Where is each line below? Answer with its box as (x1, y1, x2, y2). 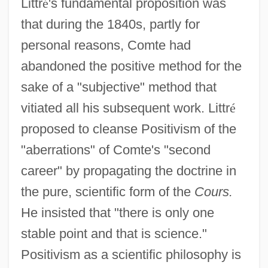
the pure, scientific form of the (20, 184, 194, 199)
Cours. (194, 184, 233, 199)
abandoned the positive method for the (20, 58, 242, 74)
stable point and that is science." (20, 226, 207, 241)
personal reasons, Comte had (20, 37, 191, 53)
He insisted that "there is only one (20, 205, 214, 220)
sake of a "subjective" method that (20, 79, 217, 95)
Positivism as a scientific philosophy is (20, 246, 241, 262)
